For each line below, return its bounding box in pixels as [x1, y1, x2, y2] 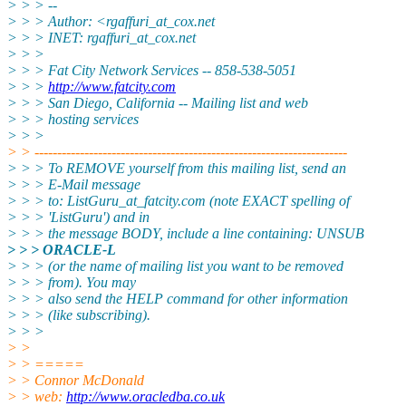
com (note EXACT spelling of [181, 192, 350, 208]
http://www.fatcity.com [48, 78, 176, 94]
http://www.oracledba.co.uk [66, 388, 225, 404]
